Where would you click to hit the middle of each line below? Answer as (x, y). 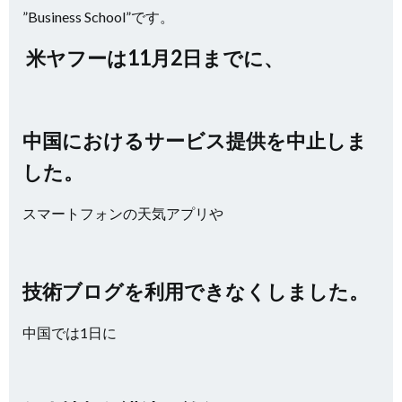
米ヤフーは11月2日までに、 (153, 58)
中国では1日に (70, 332)
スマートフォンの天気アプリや (123, 213)
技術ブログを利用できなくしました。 (196, 291)
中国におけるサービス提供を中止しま (195, 140)
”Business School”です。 (98, 17)
